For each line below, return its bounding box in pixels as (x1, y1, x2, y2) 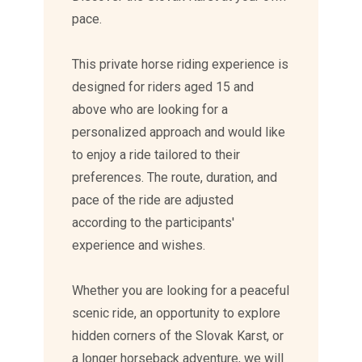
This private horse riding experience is (72, 57, 289, 73)
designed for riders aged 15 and (72, 79, 255, 95)
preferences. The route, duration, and (72, 170, 278, 186)
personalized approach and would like (72, 124, 286, 141)
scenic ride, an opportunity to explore (72, 305, 281, 322)
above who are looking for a (72, 102, 229, 118)
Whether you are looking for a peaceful (72, 283, 290, 299)
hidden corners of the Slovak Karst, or (72, 328, 284, 344)
